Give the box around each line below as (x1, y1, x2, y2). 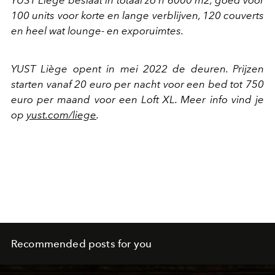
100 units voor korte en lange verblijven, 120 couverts (11, 9, 264, 22)
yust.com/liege (26, 109, 96, 122)
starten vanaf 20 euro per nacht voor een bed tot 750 (11, 78, 264, 91)
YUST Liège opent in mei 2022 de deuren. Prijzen (11, 63, 264, 76)
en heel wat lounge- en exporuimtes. (11, 25, 184, 37)
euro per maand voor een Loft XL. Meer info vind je (11, 93, 264, 106)
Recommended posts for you (11, 238, 152, 250)
